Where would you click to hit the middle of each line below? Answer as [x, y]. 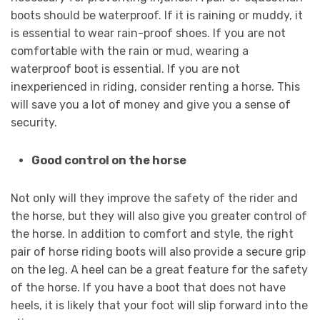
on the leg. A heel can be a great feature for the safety [159, 270]
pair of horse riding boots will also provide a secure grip [158, 252]
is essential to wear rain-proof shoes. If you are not [148, 34]
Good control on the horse [109, 161]
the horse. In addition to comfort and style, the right [152, 234]
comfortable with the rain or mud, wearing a [130, 51]
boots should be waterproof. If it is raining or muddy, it [157, 16]
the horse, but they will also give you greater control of [159, 216]
